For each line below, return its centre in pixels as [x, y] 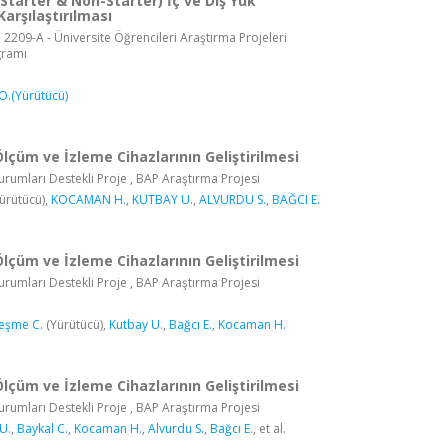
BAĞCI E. [296, 199]
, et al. [269, 428]
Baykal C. [42, 428]
